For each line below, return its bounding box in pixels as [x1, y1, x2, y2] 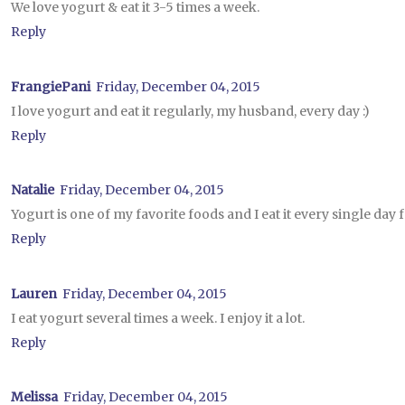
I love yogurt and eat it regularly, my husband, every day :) [11, 102, 370, 119]
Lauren [11, 285, 57, 302]
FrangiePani [11, 78, 90, 95]
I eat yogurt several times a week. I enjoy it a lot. [11, 309, 305, 326]
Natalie [11, 182, 54, 199]
